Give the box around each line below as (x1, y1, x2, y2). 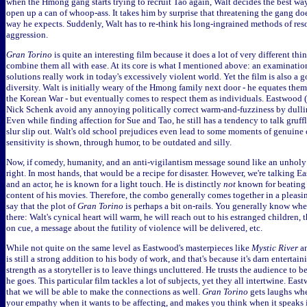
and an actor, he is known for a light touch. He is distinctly (6, 179, 223, 189)
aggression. (6, 29, 48, 40)
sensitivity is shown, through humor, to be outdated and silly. (6, 137, 232, 147)
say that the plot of (6, 201, 77, 211)
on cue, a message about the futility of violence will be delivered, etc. (6, 223, 262, 233)
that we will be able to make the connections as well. (6, 286, 202, 297)
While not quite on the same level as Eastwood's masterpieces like (6, 243, 251, 253)
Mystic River (251, 243, 298, 253)
